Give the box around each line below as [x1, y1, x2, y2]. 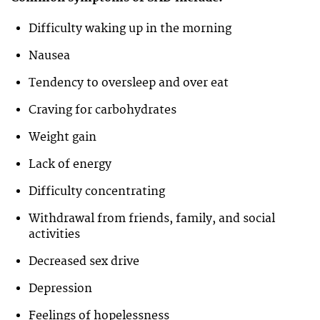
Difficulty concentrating [29, 184, 165, 199]
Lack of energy [29, 157, 111, 172]
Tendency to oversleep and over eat [29, 76, 229, 91]
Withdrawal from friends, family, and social [29, 211, 275, 226]
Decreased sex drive [29, 254, 139, 269]
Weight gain [29, 130, 96, 145]
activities [29, 227, 80, 242]
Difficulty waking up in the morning [29, 21, 231, 36]
